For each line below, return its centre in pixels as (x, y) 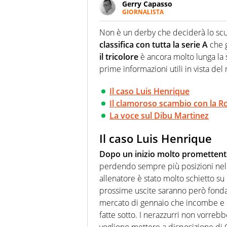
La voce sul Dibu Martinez (159, 116)
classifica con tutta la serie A (154, 45)
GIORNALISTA (143, 12)
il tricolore (119, 57)
